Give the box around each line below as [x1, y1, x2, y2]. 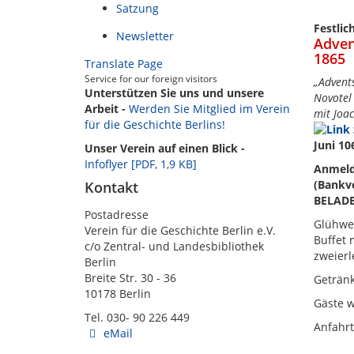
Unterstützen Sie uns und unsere [85, 85, 264, 100]
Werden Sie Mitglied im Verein [129, 101, 290, 116]
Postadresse [85, 207, 149, 222]
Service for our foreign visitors [85, 72, 217, 85]
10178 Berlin [85, 286, 151, 301]
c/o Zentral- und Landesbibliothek [85, 239, 264, 254]
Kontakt [85, 178, 138, 197]
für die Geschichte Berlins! [85, 117, 225, 132]
